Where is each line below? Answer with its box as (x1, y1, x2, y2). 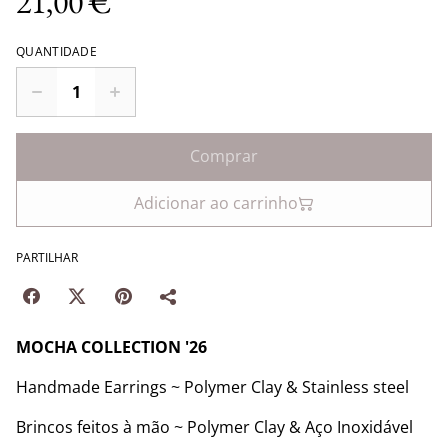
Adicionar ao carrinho (134, 192, 298, 214)
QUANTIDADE (16, 43, 97, 60)
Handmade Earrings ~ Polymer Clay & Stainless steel (16, 376, 409, 398)
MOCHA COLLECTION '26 (16, 336, 207, 358)
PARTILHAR (16, 249, 78, 266)
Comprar (190, 145, 258, 167)
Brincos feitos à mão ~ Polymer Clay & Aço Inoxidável (16, 416, 413, 438)
